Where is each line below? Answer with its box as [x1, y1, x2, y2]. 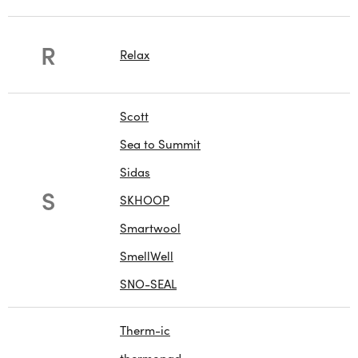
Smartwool [120, 220, 181, 237]
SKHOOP [120, 192, 169, 209]
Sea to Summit [120, 136, 201, 153]
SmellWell [120, 248, 173, 265]
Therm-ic [120, 322, 170, 339]
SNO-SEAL [120, 276, 177, 292]
